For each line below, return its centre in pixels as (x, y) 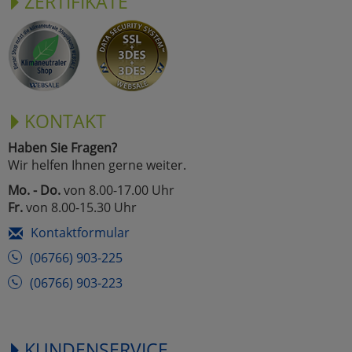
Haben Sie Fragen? (62, 148)
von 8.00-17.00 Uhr (117, 191)
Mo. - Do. (34, 191)
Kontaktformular (80, 233)
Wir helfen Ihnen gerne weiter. (97, 165)
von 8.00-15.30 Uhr (80, 208)
